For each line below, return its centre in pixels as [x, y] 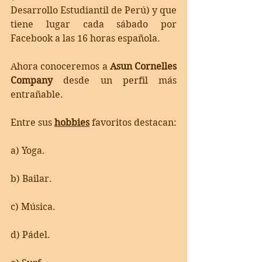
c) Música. [33, 206]
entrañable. [37, 94]
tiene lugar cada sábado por [94, 24]
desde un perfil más [115, 80]
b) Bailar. [31, 178]
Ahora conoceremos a [60, 66]
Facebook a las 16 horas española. [85, 38]
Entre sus [32, 122]
